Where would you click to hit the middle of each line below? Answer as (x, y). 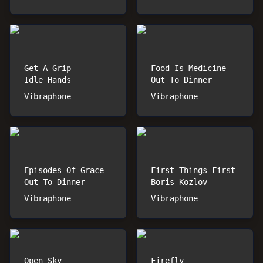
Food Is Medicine (188, 68)
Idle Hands (48, 80)
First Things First (193, 170)
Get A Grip (48, 68)
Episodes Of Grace (64, 170)
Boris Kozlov (179, 182)
